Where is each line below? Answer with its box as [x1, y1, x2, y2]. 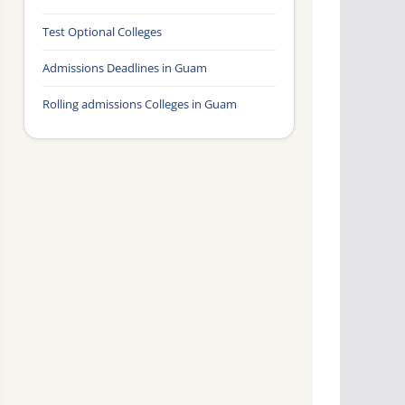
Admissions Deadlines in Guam [42, 60, 207, 77]
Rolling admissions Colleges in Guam [42, 96, 237, 113]
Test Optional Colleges [42, 24, 162, 41]
